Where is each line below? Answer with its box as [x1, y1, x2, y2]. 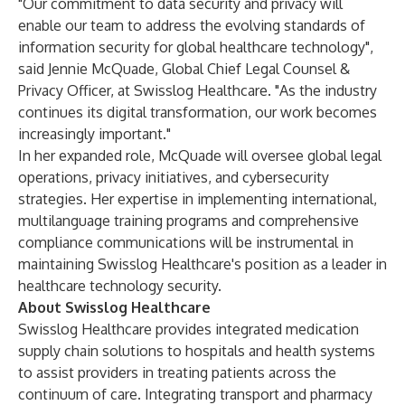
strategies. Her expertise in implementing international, [18, 190, 377, 208]
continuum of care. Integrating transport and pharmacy [18, 385, 372, 403]
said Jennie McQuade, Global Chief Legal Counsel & [18, 60, 350, 78]
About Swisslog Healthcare [18, 298, 211, 316]
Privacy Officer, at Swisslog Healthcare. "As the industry [18, 81, 377, 99]
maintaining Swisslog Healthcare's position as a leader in [18, 255, 387, 273]
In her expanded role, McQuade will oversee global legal [18, 146, 381, 165]
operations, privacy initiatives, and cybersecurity [18, 168, 329, 186]
